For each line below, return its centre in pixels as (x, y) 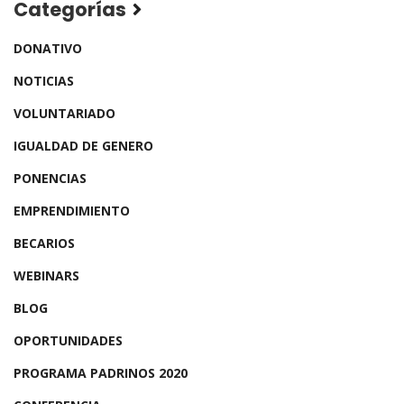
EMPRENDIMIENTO (72, 211)
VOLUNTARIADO (64, 113)
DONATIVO (48, 48)
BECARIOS (44, 243)
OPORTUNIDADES (68, 340)
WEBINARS (46, 275)
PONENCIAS (50, 178)
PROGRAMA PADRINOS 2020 (101, 373)
